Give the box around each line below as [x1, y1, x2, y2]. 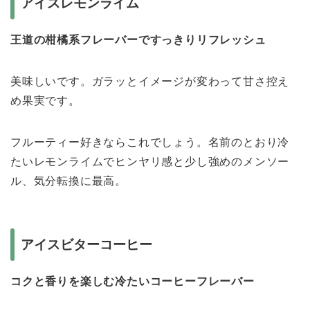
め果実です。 [10, 95, 80, 107]
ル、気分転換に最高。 [10, 175, 127, 188]
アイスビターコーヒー [21, 237, 152, 253]
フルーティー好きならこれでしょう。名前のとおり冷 [10, 136, 290, 149]
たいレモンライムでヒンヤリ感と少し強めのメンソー [10, 156, 290, 168]
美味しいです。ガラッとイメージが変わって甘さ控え [10, 75, 290, 88]
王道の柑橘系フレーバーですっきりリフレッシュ [10, 34, 266, 46]
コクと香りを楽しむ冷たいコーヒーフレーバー [10, 275, 255, 288]
